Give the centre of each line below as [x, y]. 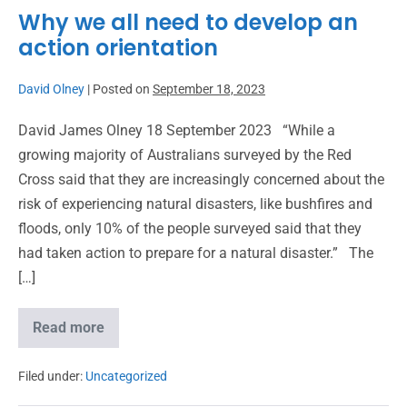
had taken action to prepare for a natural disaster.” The [196, 253]
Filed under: [50, 376]
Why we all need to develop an [188, 22]
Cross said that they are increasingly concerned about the [201, 179]
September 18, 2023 [209, 89]
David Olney [51, 89]
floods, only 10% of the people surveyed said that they [190, 228]
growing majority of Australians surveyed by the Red [185, 155]
